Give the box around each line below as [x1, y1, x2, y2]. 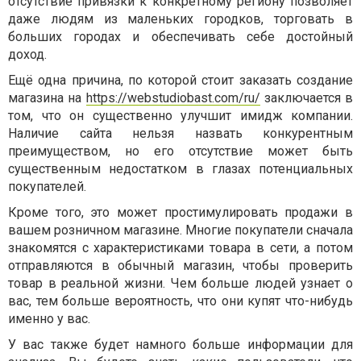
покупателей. [8, 178, 86, 194]
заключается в [259, 89, 353, 106]
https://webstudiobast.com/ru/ [85, 89, 260, 106]
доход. [8, 46, 47, 62]
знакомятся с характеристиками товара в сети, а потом [8, 239, 353, 255]
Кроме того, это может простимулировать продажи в [8, 204, 353, 220]
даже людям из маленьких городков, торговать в [8, 10, 353, 27]
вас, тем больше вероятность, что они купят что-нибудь [8, 293, 353, 309]
